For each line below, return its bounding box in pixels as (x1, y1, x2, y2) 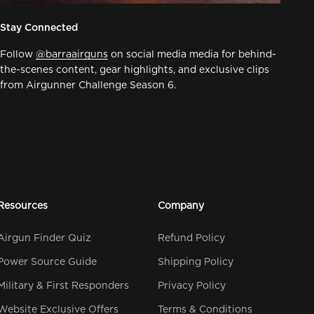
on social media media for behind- (108, 49, 276, 60)
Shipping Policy (157, 257, 233, 267)
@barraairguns (36, 49, 108, 60)
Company (157, 200, 204, 211)
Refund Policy (157, 233, 225, 243)
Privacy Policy (157, 280, 226, 291)
